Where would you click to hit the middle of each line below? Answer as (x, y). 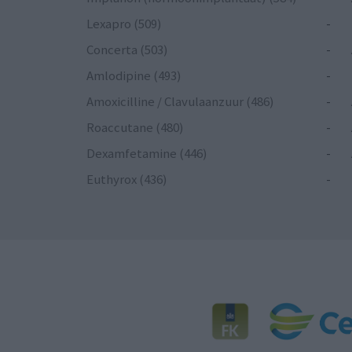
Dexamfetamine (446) (147, 154)
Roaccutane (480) (135, 128)
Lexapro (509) (124, 24)
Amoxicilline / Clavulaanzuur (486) (180, 102)
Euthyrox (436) (127, 180)
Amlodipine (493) (134, 76)
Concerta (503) (127, 50)
